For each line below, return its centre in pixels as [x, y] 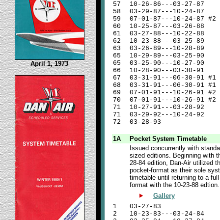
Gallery [164, 196]
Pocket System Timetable [168, 139]
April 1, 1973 [49, 64]
